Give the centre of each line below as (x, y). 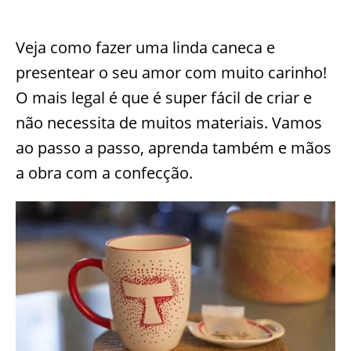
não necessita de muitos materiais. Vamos (169, 123)
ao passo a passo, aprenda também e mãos (174, 148)
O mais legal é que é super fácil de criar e (164, 98)
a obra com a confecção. (104, 173)
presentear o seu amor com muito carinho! (171, 72)
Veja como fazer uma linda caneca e (145, 47)
